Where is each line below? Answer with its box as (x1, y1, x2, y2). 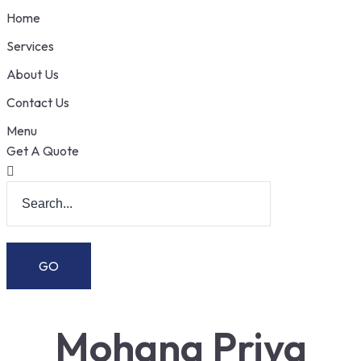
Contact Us (6, 94, 69, 110)
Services (6, 38, 54, 54)
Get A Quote (6, 143, 79, 159)
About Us (6, 66, 59, 82)
